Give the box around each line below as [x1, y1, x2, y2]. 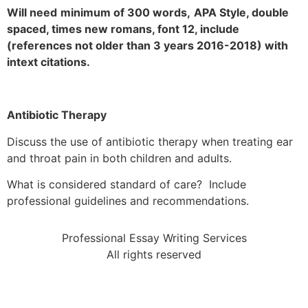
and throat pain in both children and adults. [7, 151, 232, 165]
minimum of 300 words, [60, 5, 190, 20]
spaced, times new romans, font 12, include [7, 22, 239, 36]
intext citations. [7, 55, 90, 69]
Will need [7, 5, 57, 20]
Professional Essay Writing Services [61, 231, 247, 245]
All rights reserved [107, 247, 201, 262]
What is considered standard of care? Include [7, 177, 246, 191]
